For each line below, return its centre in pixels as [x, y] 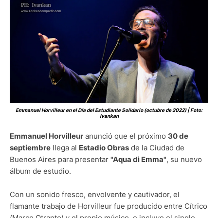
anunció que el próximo [126, 136]
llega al [65, 148]
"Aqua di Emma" [138, 160]
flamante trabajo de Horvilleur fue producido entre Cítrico [109, 206]
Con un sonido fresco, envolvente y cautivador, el [95, 195]
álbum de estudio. [40, 171]
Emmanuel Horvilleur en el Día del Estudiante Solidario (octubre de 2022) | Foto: [109, 110]
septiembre [30, 148]
